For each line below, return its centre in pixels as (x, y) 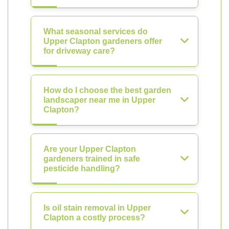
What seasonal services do (96, 31)
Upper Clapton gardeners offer (103, 41)
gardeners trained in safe (92, 159)
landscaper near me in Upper (99, 100)
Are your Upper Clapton (90, 149)
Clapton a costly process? (94, 217)
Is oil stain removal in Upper (97, 208)
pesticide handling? (82, 168)
